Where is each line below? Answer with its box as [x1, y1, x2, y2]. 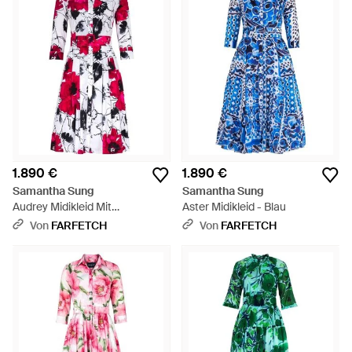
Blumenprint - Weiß [13, 215, 109, 229]
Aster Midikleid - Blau [182, 200, 286, 214]
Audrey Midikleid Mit [13, 200, 112, 214]
